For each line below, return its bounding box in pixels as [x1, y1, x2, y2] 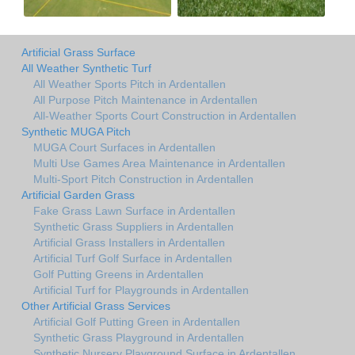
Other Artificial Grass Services [21, 299, 170, 312]
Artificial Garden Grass [21, 188, 135, 201]
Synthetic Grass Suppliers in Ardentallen [33, 219, 234, 233]
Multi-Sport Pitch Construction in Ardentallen [33, 172, 254, 185]
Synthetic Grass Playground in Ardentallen [33, 330, 244, 344]
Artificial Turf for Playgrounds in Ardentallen [33, 283, 249, 296]
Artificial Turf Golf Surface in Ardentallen [33, 251, 232, 265]
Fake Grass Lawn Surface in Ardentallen [33, 204, 235, 217]
